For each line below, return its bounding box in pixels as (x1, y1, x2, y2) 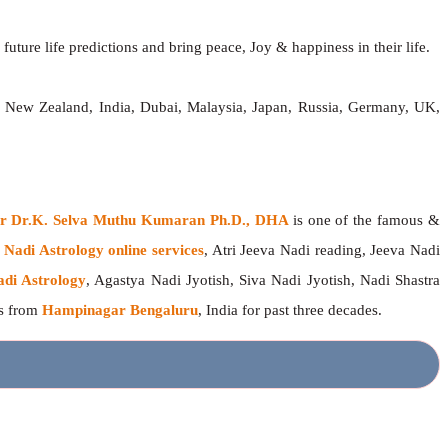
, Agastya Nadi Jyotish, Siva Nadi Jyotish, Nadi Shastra (86, 272, 440, 289)
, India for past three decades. (198, 302, 382, 319)
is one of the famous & (292, 212, 441, 229)
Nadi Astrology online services (3, 242, 204, 259)
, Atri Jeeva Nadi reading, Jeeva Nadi (203, 242, 441, 259)
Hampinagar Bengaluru (42, 302, 198, 319)
